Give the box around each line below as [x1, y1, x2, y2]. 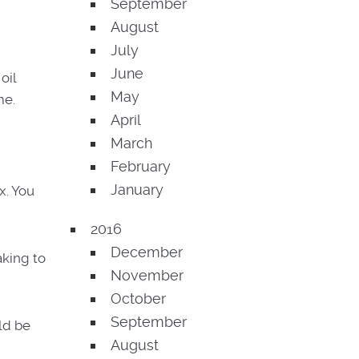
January [111, 181, 163, 198]
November [111, 267, 184, 284]
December [111, 244, 183, 260]
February [111, 158, 171, 175]
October [111, 290, 166, 307]
